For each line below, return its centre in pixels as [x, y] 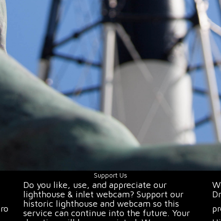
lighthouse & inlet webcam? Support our [103, 194]
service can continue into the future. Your [106, 213]
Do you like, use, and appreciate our [95, 184]
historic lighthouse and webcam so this [101, 203]
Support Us [110, 175]
